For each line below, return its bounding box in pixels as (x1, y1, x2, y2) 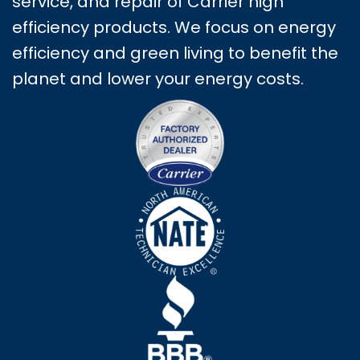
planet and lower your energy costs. (12, 67, 304, 90)
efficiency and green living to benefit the (12, 41, 338, 64)
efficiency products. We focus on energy (12, 15, 336, 39)
